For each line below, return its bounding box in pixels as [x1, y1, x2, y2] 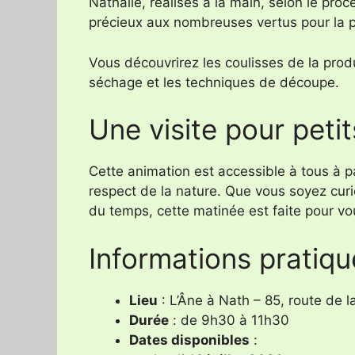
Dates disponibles [129, 331, 250, 348]
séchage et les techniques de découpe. [89, 74, 339, 90]
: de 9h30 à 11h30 [169, 311, 289, 328]
